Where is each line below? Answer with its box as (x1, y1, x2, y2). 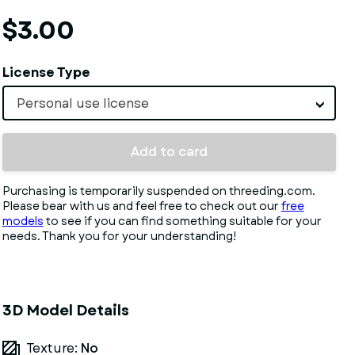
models (2, 213, 44, 229)
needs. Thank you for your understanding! (2, 228, 236, 244)
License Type (2, 63, 90, 82)
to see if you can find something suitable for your (43, 213, 322, 229)
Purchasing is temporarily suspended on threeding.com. (2, 183, 315, 199)
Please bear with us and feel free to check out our (2, 198, 281, 214)
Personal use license (16, 94, 149, 113)
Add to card (130, 143, 208, 161)
